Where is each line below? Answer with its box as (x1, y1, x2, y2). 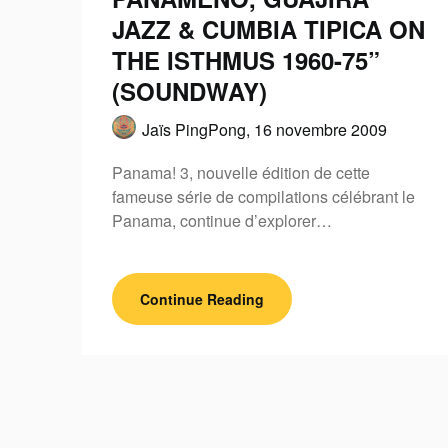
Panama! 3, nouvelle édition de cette (112, 161, 370, 184)
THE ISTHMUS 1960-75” (112, 43, 380, 77)
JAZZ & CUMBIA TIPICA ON (112, 12, 425, 46)
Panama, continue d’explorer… (112, 209, 332, 232)
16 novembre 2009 (254, 118, 387, 141)
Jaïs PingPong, (142, 118, 254, 141)
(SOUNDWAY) (112, 74, 267, 108)
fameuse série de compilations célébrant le (112, 185, 415, 208)
